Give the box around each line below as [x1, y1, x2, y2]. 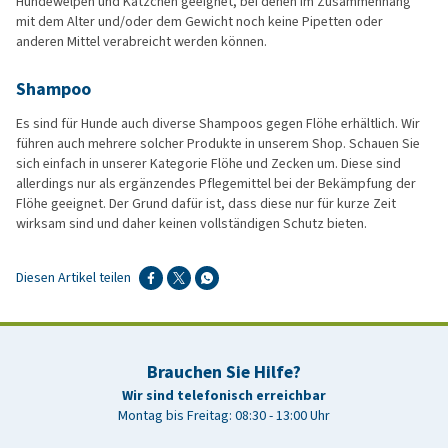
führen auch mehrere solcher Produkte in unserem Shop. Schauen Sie [16, 134, 420, 153]
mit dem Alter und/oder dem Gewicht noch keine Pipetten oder [16, 12, 383, 31]
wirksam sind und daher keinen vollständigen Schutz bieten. [16, 214, 367, 233]
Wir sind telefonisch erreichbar [122, 386, 326, 405]
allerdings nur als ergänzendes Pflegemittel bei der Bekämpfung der [16, 174, 416, 193]
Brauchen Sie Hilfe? [147, 360, 301, 384]
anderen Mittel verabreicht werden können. [16, 32, 267, 51]
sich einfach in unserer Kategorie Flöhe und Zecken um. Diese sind [16, 154, 401, 173]
